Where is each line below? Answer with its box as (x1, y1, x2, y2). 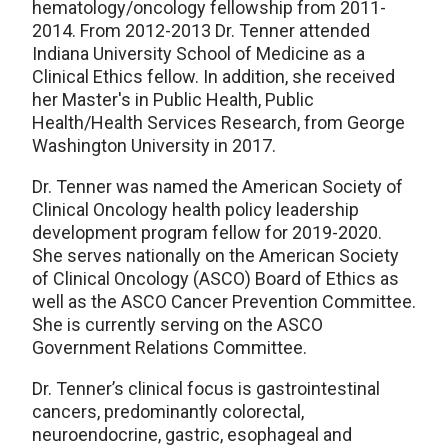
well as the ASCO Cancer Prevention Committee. (32, 291, 416, 313)
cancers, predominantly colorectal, (32, 401, 304, 423)
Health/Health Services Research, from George (32, 112, 405, 134)
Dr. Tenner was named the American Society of (32, 176, 403, 198)
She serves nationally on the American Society (32, 245, 399, 267)
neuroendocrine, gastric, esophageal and (32, 424, 352, 446)
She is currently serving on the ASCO (32, 314, 323, 336)
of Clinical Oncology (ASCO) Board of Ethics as (32, 268, 399, 290)
